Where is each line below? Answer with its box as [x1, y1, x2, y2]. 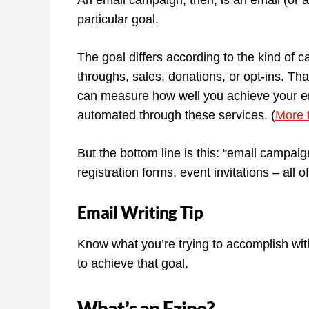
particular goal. [77, 12, 162, 27]
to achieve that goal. [77, 257, 188, 271]
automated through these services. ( [77, 108, 275, 123]
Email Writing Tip [77, 202, 203, 223]
